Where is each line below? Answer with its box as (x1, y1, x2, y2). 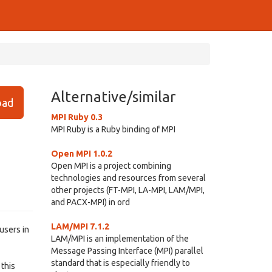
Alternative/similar (50, 89, 175, 105)
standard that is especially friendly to (50, 258, 190, 268)
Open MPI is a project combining (50, 161, 171, 171)
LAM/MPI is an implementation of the (50, 234, 189, 243)
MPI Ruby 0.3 (50, 112, 103, 122)
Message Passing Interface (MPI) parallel (50, 246, 203, 256)
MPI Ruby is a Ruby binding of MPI (50, 124, 175, 134)
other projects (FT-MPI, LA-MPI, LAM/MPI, (50, 185, 205, 195)
